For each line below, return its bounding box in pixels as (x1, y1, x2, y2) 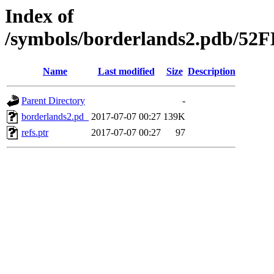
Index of (5, 5, 74, 27)
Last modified (97, 66, 155, 77)
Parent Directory (21, 95, 85, 106)
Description (188, 66, 235, 77)
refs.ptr (21, 127, 48, 138)
